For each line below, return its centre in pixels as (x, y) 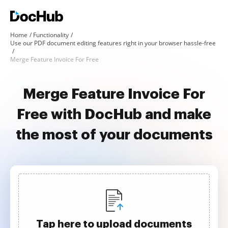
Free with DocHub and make (114, 115)
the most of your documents (114, 135)
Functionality (51, 35)
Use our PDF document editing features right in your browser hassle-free (113, 43)
